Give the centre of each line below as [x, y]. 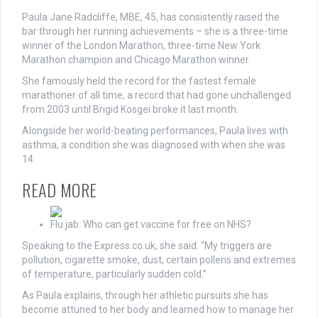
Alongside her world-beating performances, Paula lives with [155, 131]
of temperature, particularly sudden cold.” [114, 274]
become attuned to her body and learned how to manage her [158, 310]
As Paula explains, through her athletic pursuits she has [145, 296]
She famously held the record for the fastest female [139, 81]
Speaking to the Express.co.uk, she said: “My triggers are [147, 246]
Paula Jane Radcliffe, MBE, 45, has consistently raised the [151, 17]
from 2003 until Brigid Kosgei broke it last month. [130, 110]
